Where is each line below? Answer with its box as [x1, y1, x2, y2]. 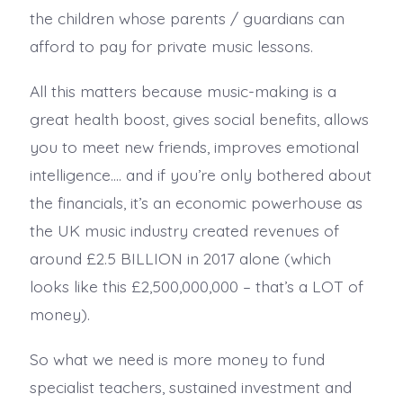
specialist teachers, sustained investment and [29, 376, 352, 397]
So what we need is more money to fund [29, 348, 325, 369]
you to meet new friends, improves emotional [29, 136, 359, 157]
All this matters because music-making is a [29, 80, 336, 101]
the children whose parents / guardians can [29, 7, 345, 28]
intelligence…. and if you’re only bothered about [29, 164, 372, 184]
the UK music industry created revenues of [29, 219, 339, 240]
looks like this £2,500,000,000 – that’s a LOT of [29, 275, 363, 296]
